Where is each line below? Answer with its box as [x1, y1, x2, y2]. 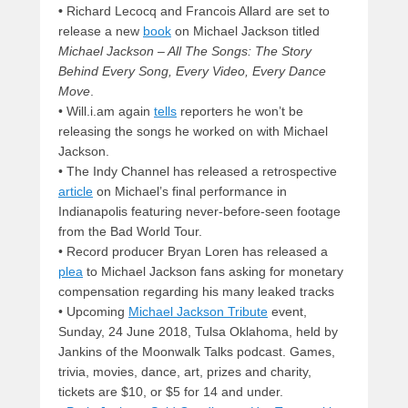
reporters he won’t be [177, 104, 303, 119]
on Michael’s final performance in [93, 184, 287, 199]
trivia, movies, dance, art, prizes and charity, [58, 364, 311, 380]
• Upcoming [58, 304, 128, 320]
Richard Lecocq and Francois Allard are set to [66, 4, 330, 19]
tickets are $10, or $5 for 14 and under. [58, 384, 283, 400]
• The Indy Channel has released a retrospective [58, 164, 337, 179]
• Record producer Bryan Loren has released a [58, 244, 328, 260]
